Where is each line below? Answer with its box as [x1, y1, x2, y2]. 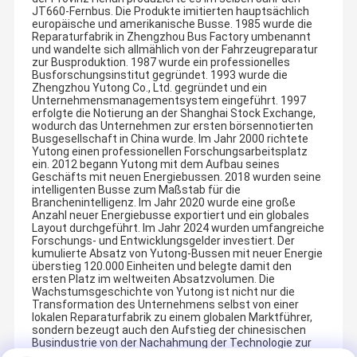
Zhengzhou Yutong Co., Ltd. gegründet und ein [31, 81, 267, 95]
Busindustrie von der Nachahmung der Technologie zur [31, 336, 312, 350]
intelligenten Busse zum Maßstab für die [31, 183, 241, 197]
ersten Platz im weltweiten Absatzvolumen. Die [31, 273, 275, 286]
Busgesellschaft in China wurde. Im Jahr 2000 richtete [31, 132, 308, 146]
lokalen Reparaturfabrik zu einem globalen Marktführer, [31, 311, 312, 324]
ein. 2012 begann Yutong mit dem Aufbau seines [31, 158, 280, 171]
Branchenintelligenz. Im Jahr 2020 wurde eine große [31, 196, 296, 210]
